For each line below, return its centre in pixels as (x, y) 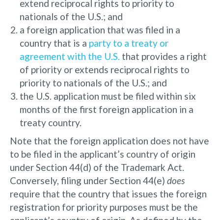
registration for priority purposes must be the (104, 207)
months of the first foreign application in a (107, 109)
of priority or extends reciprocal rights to (105, 69)
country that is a (54, 43)
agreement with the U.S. (70, 56)
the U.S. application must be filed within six (108, 96)
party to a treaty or (129, 43)
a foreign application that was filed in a (100, 29)
